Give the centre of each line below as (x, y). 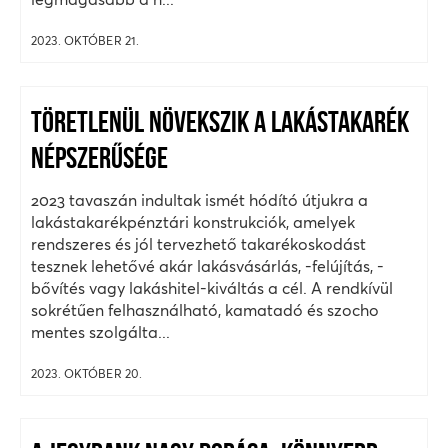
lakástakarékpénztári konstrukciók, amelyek (193, 221)
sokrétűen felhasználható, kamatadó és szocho (205, 309)
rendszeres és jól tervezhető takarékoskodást (198, 243)
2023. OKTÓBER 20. (87, 373)
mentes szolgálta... (100, 331)
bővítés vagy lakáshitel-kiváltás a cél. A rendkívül (212, 287)
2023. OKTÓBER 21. (85, 40)
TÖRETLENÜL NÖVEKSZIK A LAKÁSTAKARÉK (220, 124)
